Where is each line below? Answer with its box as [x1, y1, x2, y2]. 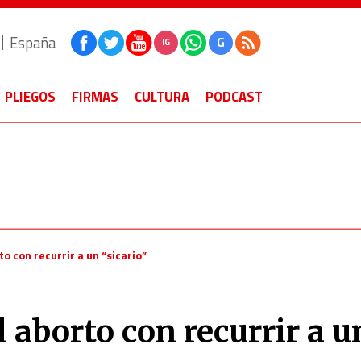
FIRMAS [72, 86, 118, 107]
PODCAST [205, 86, 263, 107]
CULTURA [135, 86, 189, 107]
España [10, 31, 56, 54]
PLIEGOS [5, 86, 56, 107]
